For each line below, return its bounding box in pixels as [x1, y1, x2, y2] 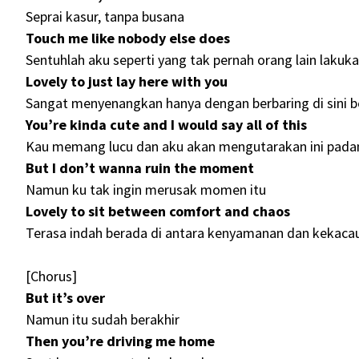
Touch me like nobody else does [26, 29, 230, 48]
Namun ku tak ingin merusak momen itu [26, 180, 266, 200]
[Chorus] [26, 267, 77, 286]
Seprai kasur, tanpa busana [26, 7, 184, 26]
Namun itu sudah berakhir [26, 310, 179, 329]
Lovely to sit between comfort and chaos [26, 202, 290, 221]
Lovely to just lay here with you [26, 72, 228, 91]
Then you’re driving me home [26, 332, 215, 351]
